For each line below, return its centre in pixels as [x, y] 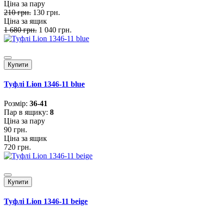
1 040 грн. [55, 30]
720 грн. [17, 147]
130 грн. [46, 13]
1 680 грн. [20, 30]
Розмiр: [17, 103]
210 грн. [17, 13]
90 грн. [15, 129]
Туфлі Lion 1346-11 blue [44, 84]
